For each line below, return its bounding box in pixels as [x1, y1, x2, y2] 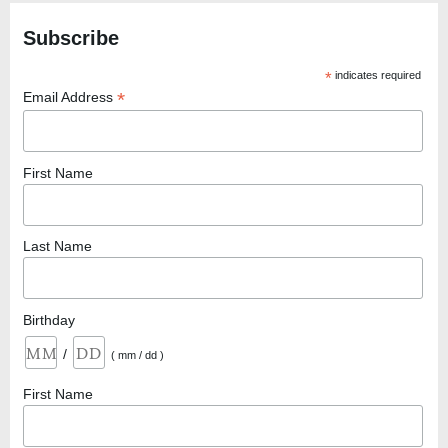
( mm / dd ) [110, 348, 164, 361]
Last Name [22, 238, 92, 255]
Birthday [22, 311, 75, 328]
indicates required [332, 69, 422, 82]
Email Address [22, 89, 117, 106]
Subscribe [22, 27, 119, 50]
